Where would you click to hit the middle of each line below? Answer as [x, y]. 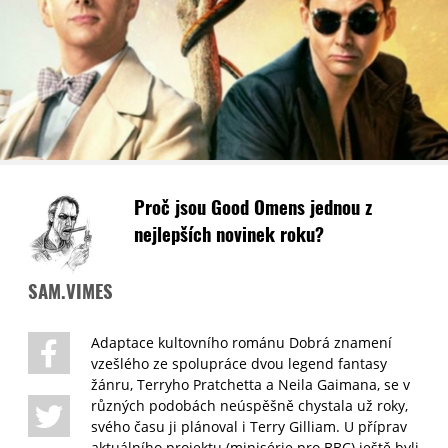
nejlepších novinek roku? [231, 234]
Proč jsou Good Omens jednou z [253, 207]
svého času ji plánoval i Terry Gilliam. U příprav [249, 427]
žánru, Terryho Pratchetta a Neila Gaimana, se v [250, 385]
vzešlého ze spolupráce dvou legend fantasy [239, 364]
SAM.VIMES [70, 291]
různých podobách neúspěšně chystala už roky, [249, 406]
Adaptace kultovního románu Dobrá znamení [241, 343]
